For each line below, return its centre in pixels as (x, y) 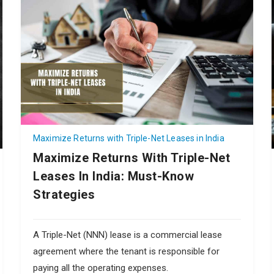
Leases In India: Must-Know (113, 176)
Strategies (64, 194)
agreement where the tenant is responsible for (126, 251)
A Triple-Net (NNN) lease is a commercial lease (128, 235)
